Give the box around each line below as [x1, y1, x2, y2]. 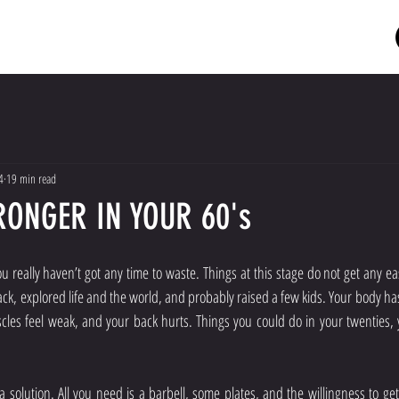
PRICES [242, 28, 282, 45]
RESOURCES [309, 28, 377, 45]
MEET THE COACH [111, 28, 216, 45]
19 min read [6, 169, 56, 187]
